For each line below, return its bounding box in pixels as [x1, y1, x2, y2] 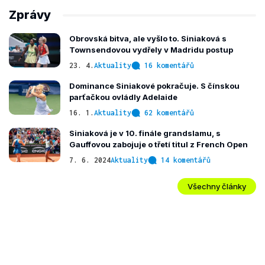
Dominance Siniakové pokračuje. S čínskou [69, 81, 240, 91]
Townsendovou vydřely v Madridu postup [69, 45, 233, 54]
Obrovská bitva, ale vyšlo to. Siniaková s [69, 34, 227, 43]
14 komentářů [161, 156, 211, 164]
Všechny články [188, 181, 246, 191]
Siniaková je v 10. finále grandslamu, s [69, 128, 221, 138]
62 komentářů [144, 108, 194, 117]
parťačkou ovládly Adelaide [69, 92, 177, 102]
